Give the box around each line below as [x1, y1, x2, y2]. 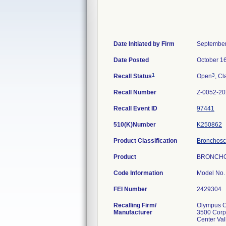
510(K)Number [114, 121, 156, 128]
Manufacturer [114, 209, 152, 216]
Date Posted [114, 56, 149, 64]
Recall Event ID [114, 105, 157, 112]
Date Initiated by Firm [114, 40, 175, 47]
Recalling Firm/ [114, 202, 156, 209]
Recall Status [114, 73, 152, 80]
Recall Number [114, 89, 156, 96]
